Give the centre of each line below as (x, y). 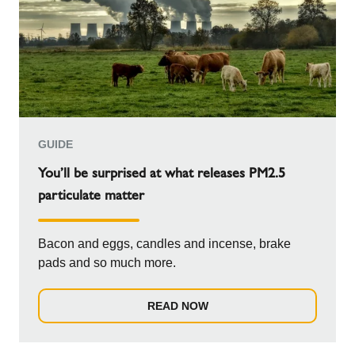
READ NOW (177, 306)
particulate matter (91, 195)
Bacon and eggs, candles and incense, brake (164, 244)
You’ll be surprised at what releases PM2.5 (143, 173)
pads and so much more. (122, 263)
